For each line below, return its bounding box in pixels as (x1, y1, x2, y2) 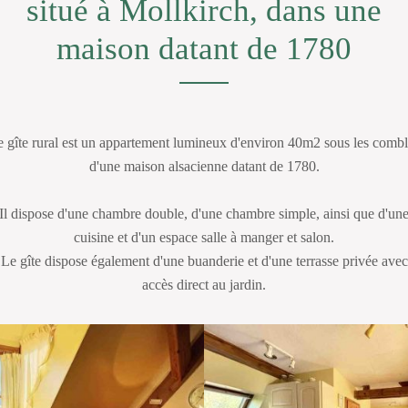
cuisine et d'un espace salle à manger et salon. (74, 229, 334, 245)
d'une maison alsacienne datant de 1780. (88, 158, 320, 174)
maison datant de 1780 (56, 31, 352, 66)
